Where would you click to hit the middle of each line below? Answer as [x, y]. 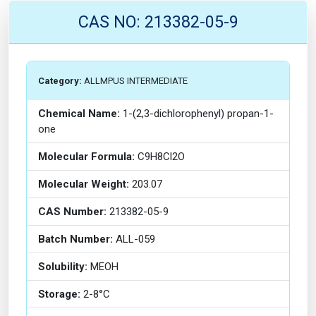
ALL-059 [134, 239]
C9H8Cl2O [160, 157]
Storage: [59, 294]
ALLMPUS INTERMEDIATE [135, 81]
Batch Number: [75, 239]
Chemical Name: [79, 114]
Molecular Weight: [84, 184]
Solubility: [63, 267]
